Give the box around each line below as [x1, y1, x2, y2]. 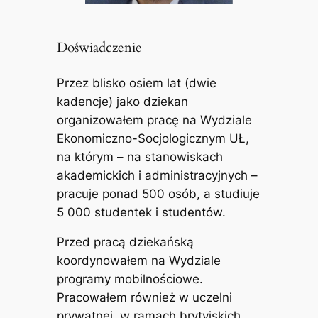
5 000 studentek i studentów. [56, 204, 226, 219]
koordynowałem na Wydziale [56, 253, 221, 268]
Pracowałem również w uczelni [56, 290, 232, 305]
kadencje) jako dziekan [56, 94, 188, 109]
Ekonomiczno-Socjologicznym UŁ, [56, 131, 249, 146]
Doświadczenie [56, 38, 142, 57]
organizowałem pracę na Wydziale [56, 112, 252, 127]
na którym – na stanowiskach [56, 149, 223, 164]
